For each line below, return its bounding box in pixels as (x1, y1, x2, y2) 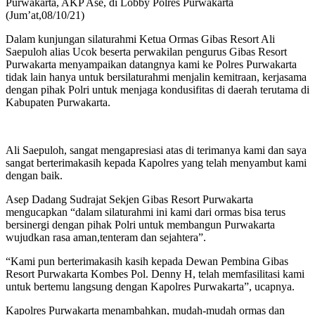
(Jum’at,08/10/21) (6, 8, 84, 21)
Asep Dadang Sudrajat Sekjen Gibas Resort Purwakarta (6, 193, 253, 205)
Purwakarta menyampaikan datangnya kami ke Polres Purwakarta (6, 58, 297, 70)
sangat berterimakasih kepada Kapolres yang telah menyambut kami (6, 156, 307, 169)
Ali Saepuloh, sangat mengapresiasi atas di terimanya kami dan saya (6, 143, 307, 156)
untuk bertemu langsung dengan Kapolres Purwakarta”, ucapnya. (6, 280, 295, 292)
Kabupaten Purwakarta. (6, 96, 110, 108)
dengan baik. (6, 169, 63, 181)
